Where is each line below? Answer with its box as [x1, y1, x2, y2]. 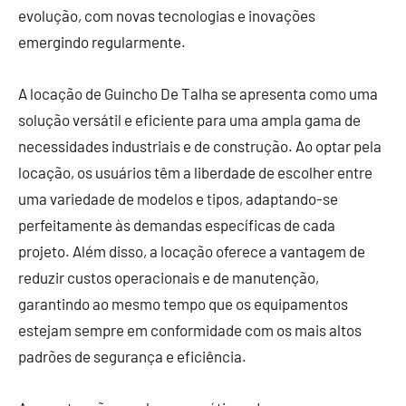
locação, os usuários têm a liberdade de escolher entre [18, 162, 372, 181]
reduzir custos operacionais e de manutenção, [18, 267, 319, 286]
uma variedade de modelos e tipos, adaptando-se [18, 188, 338, 208]
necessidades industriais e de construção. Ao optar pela [18, 136, 382, 155]
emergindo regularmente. [18, 32, 186, 51]
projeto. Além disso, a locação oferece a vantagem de [18, 241, 365, 260]
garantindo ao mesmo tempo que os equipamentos [18, 294, 348, 313]
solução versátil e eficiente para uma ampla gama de [18, 110, 361, 129]
